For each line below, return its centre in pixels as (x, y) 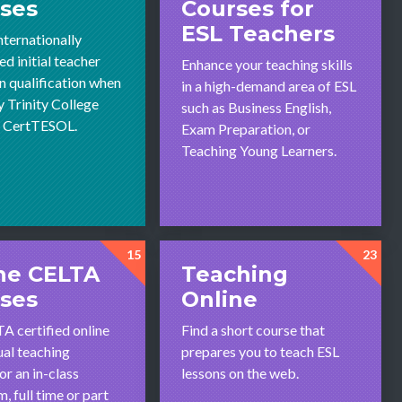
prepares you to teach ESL (261, 352)
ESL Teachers (258, 34)
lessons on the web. (240, 373)
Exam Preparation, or (246, 129)
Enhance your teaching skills (267, 65)
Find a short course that (253, 330)
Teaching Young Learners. (259, 151)
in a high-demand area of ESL (269, 86)
